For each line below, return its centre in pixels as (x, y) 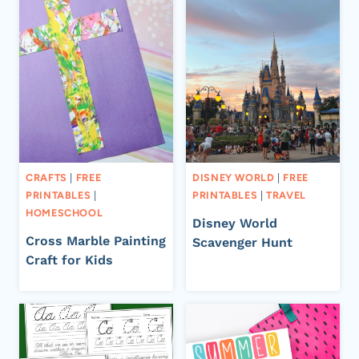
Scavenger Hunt (242, 243)
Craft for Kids (69, 260)
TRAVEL (286, 195)
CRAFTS (46, 177)
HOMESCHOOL (65, 212)
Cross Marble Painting (96, 241)
